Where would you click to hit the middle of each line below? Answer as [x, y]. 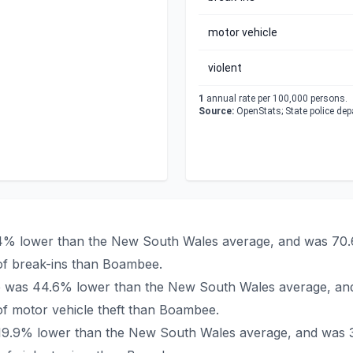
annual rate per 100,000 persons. [276, 98]
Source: [216, 111]
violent [225, 68]
